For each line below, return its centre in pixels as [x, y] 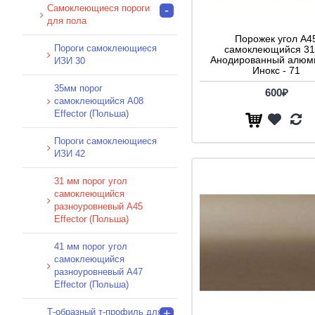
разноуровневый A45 [98, 206]
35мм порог [78, 88]
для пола [67, 20]
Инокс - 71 [276, 70]
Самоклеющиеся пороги [98, 8]
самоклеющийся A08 [99, 101]
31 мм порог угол [91, 181]
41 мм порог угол [91, 246]
